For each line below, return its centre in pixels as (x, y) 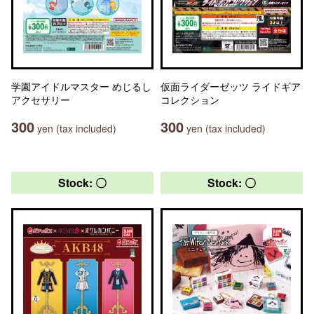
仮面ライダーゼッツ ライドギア (231, 86)
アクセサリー (41, 100)
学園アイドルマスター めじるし (81, 86)
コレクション (190, 100)
